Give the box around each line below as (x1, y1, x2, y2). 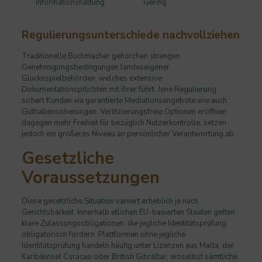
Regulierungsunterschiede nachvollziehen (21, 27, 240, 43)
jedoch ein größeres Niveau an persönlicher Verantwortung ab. (21, 129, 236, 140)
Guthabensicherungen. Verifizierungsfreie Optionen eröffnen (21, 106, 226, 118)
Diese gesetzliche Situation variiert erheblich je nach (21, 196, 198, 207)
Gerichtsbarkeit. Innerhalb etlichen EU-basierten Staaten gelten (21, 207, 235, 218)
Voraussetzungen (21, 166, 160, 189)
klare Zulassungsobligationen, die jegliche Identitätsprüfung (21, 218, 226, 229)
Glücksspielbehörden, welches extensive (21, 73, 162, 84)
